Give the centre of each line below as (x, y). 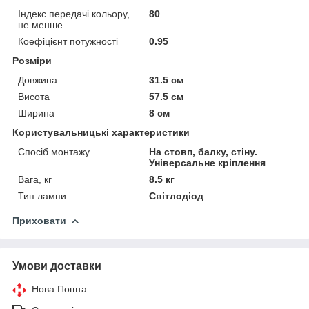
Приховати (39, 221)
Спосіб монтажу (54, 152)
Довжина (38, 80)
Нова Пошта (59, 289)
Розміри (32, 61)
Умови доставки (57, 266)
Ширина (36, 113)
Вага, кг (35, 179)
